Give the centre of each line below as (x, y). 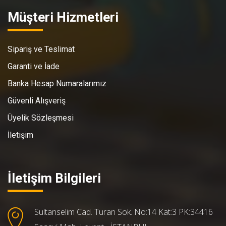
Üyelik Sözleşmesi (41, 118)
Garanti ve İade (34, 66)
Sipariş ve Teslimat (41, 49)
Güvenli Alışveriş (37, 101)
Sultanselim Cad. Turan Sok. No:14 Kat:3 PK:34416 (124, 212)
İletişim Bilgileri (54, 178)
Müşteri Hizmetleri (63, 17)
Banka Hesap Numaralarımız (57, 83)
